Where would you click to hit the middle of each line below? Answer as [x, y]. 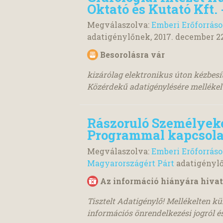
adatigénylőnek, [120, 37]
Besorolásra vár [132, 55]
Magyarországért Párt [131, 163]
